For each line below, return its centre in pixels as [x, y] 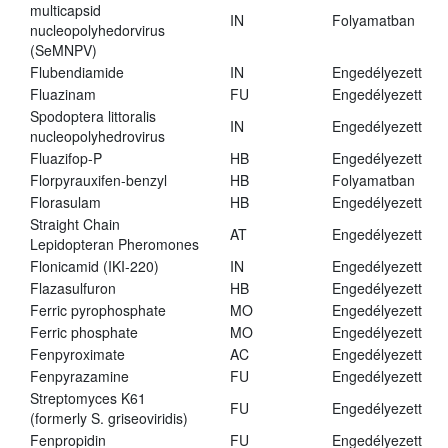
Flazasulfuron [73, 288]
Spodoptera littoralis [93, 116]
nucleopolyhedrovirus [97, 136]
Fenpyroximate [77, 354]
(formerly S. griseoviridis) [109, 418]
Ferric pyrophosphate [98, 310]
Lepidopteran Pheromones [114, 244]
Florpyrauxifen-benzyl [98, 180]
